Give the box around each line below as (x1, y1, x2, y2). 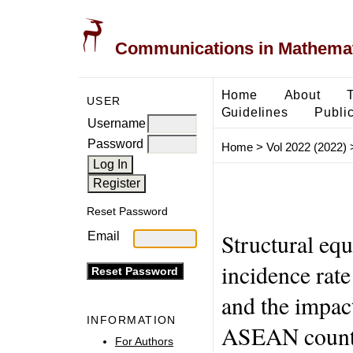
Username (87, 116, 146, 130)
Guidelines (221, 104, 288, 119)
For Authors (115, 334, 173, 347)
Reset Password (87, 205, 168, 218)
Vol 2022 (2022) (266, 140, 347, 154)
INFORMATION (87, 314, 176, 327)
